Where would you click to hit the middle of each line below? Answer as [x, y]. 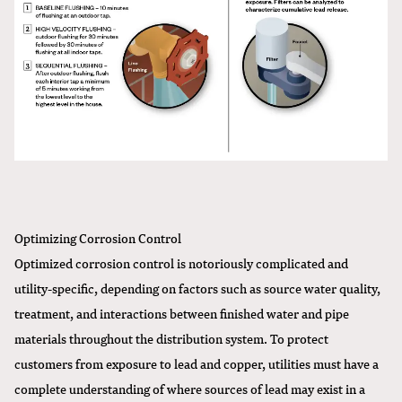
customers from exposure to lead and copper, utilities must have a [197, 363]
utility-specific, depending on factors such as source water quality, [197, 288]
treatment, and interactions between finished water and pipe [182, 313]
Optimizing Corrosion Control [98, 237]
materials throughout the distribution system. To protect [171, 338]
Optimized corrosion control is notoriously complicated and [181, 262]
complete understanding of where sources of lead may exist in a [190, 388]
